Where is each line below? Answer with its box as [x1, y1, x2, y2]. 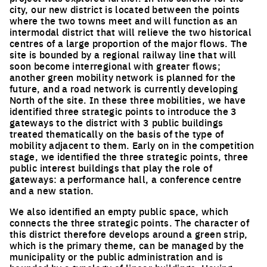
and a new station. [10, 184, 94, 197]
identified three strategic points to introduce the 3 [10, 104, 237, 117]
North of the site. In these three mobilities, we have [10, 93, 246, 106]
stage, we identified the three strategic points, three [10, 150, 249, 163]
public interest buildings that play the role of [10, 161, 212, 174]
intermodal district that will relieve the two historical [10, 25, 252, 38]
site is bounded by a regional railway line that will [10, 48, 237, 61]
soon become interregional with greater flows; [10, 59, 221, 72]
